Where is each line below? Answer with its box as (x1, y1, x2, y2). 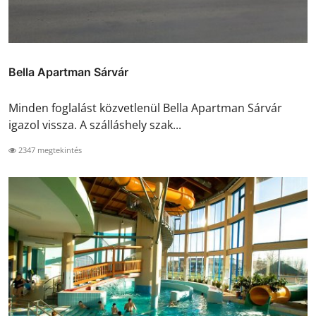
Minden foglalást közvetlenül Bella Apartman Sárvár (8, 99, 282, 116)
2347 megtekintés (16, 144, 82, 155)
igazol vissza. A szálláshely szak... (8, 116, 181, 133)
